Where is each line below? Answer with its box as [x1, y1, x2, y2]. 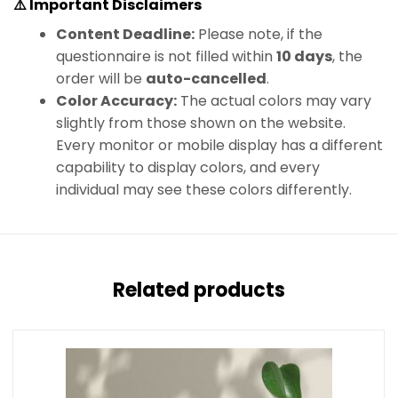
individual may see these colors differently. [56, 179, 352, 201]
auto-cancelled [146, 68, 267, 90]
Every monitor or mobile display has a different [56, 135, 383, 156]
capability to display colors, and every [56, 157, 320, 179]
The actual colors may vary [177, 91, 371, 112]
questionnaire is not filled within [56, 46, 276, 68]
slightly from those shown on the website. [56, 113, 346, 134]
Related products [113, 276, 285, 304]
